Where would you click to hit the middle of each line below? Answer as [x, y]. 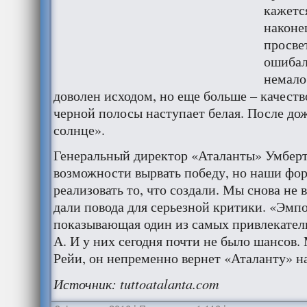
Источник [82, 283]
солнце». [79, 130]
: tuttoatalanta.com [165, 283]
